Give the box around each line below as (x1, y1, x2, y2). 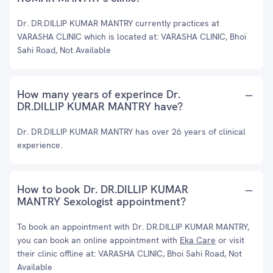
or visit (216, 235, 244, 246)
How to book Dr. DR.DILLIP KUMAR (17, 182, 188, 196)
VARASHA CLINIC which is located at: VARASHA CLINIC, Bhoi (17, 31, 246, 42)
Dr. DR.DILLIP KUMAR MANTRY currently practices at (17, 18, 219, 29)
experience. (17, 140, 62, 151)
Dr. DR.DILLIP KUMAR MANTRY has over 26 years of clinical (17, 126, 246, 137)
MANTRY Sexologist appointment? (17, 194, 186, 208)
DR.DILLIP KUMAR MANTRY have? (17, 99, 183, 113)
